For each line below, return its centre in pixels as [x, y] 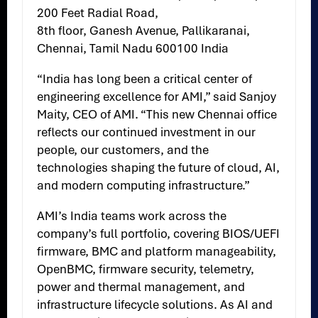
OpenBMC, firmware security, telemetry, [146, 269]
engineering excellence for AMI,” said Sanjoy [157, 97]
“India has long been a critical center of [145, 79]
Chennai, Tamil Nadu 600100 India [133, 49]
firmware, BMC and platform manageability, [157, 252]
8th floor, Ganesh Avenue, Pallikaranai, [144, 31]
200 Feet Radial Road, [98, 13]
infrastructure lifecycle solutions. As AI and [155, 305]
